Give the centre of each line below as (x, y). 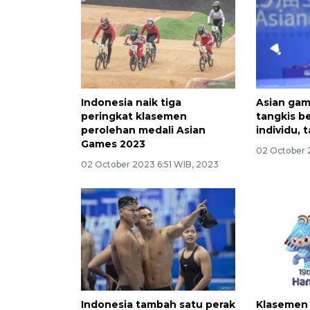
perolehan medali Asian (143, 130)
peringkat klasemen (134, 116)
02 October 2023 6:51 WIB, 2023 (150, 164)
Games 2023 (113, 144)
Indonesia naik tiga (131, 102)
